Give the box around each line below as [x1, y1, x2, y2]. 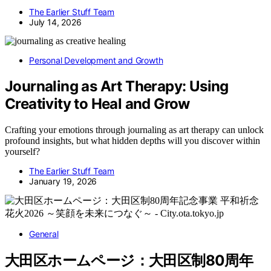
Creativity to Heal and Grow [5, 95, 190, 113]
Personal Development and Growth [29, 55, 163, 66]
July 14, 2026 [29, 17, 82, 28]
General [29, 229, 59, 240]
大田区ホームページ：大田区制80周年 [5, 251, 253, 269]
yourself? [5, 146, 40, 157]
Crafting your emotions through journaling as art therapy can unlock [5, 125, 264, 135]
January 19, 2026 [29, 176, 97, 187]
